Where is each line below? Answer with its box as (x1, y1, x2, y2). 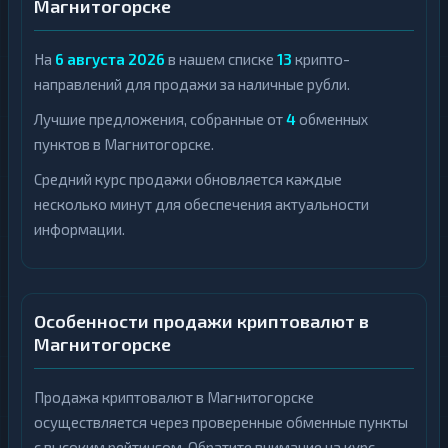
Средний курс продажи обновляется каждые (34, 170, 342, 188)
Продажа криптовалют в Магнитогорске (34, 388, 314, 406)
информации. (34, 220, 125, 238)
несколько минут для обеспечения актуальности (34, 195, 369, 213)
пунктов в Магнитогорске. (34, 135, 214, 153)
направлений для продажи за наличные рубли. (34, 75, 350, 93)
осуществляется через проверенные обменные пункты (34, 413, 408, 431)
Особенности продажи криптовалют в (34, 310, 369, 332)
